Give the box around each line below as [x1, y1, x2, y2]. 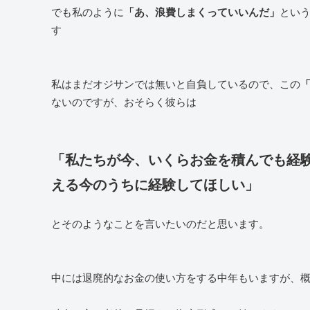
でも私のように [51, 3, 124, 19]
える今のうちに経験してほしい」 [51, 173, 259, 194]
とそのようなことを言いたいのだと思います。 [51, 215, 269, 230]
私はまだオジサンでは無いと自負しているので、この [51, 75, 300, 91]
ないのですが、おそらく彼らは [51, 93, 197, 109]
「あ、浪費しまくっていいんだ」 [124, 4, 280, 19]
